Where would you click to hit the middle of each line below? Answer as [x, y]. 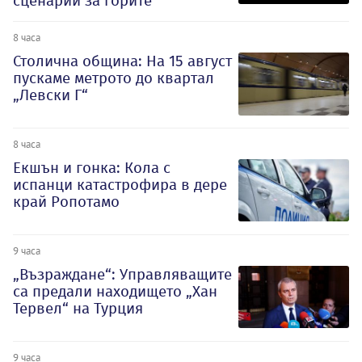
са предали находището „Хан [115, 291]
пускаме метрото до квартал [114, 78]
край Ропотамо [66, 202]
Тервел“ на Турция [78, 308]
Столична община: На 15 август [122, 61]
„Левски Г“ [51, 95]
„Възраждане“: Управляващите [122, 274]
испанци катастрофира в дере [120, 185]
